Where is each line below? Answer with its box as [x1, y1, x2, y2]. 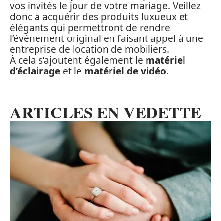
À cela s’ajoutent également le [10, 54, 146, 67]
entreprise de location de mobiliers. [10, 43, 169, 56]
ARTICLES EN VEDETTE [10, 100, 201, 124]
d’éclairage [10, 65, 60, 78]
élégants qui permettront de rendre [10, 21, 170, 35]
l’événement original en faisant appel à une [10, 32, 203, 45]
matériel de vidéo [84, 65, 166, 78]
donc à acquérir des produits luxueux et [10, 10, 188, 24]
